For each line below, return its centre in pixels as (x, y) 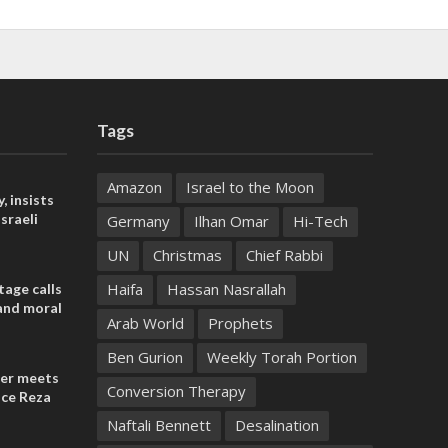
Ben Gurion (144, 357)
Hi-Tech (320, 221)
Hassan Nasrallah (226, 289)
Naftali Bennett (158, 425)
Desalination (276, 425)
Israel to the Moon (249, 187)
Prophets (240, 323)
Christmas (187, 255)
